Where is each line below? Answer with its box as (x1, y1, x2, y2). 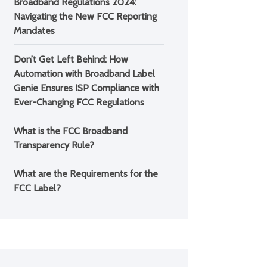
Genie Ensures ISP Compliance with (13, 82, 159, 94)
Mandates (13, 25, 55, 36)
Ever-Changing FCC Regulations (13, 97, 144, 108)
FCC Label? (13, 182, 61, 194)
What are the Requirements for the (13, 168, 158, 179)
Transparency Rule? (13, 139, 94, 151)
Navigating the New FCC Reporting (13, 11, 157, 22)
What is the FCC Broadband (13, 125, 128, 136)
